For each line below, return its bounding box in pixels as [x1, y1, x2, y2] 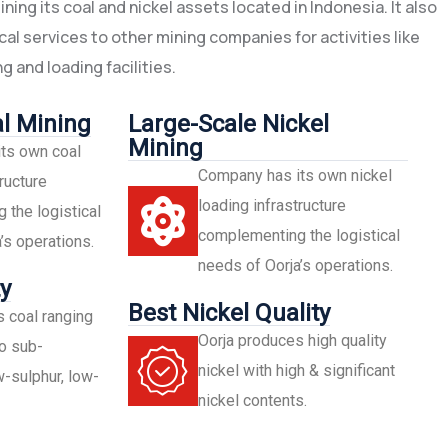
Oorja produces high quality [198, 330, 388, 350]
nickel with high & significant [198, 360, 396, 380]
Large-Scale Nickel [128, 109, 330, 138]
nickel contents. [198, 390, 308, 410]
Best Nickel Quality [128, 298, 331, 327]
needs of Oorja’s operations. [198, 255, 394, 275]
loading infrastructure [198, 195, 347, 215]
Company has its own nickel [198, 165, 393, 185]
